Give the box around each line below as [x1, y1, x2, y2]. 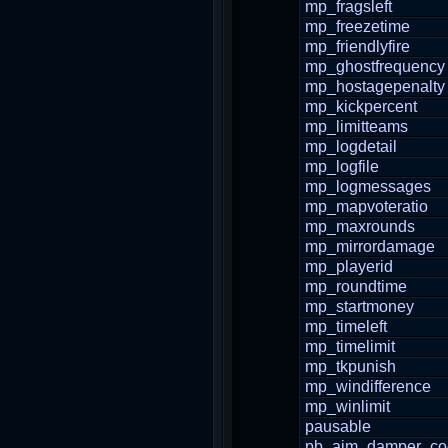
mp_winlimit [305, 398, 390, 415]
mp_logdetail [305, 138, 397, 155]
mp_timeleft [305, 318, 387, 335]
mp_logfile [305, 158, 379, 175]
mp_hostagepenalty [305, 78, 445, 95]
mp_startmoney [305, 298, 414, 315]
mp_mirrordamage [305, 238, 435, 255]
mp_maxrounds [305, 218, 415, 235]
